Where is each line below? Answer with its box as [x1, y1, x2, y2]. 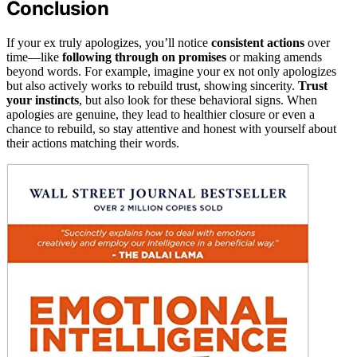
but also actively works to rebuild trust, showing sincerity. [6, 78, 298, 92]
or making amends [226, 49, 322, 64]
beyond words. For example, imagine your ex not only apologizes [6, 64, 336, 78]
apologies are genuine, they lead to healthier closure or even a [6, 107, 315, 121]
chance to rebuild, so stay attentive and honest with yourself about [6, 121, 336, 135]
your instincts [6, 92, 79, 107]
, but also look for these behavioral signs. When [79, 92, 317, 107]
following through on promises [62, 49, 226, 64]
